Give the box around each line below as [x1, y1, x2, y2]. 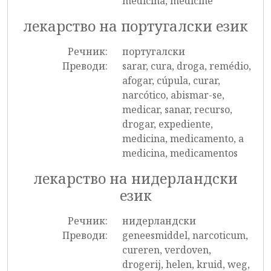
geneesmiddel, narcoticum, [122, 229, 248, 242]
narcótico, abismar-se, [122, 88, 224, 102]
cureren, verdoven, [122, 243, 211, 256]
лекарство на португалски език [23, 16, 248, 36]
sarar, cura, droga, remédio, [122, 59, 251, 73]
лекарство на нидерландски [33, 169, 238, 188]
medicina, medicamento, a [122, 132, 244, 145]
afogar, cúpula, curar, [122, 74, 220, 87]
